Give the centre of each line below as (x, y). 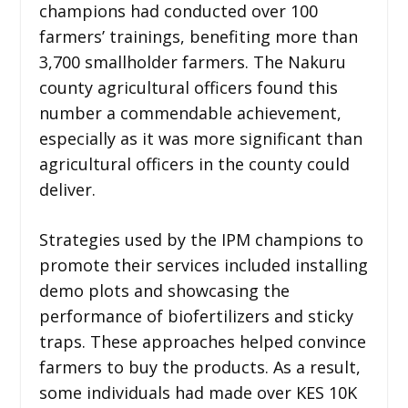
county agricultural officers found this (188, 87)
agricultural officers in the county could (194, 163)
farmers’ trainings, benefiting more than (198, 36)
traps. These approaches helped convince (202, 341)
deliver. (69, 189)
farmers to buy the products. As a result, (199, 367)
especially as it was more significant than (200, 138)
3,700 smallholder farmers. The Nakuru (192, 61)
